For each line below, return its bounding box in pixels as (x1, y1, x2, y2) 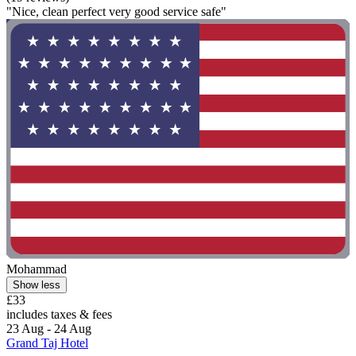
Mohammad (6, 261, 67, 276)
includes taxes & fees (6, 307, 112, 321)
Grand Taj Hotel (6, 335, 88, 350)
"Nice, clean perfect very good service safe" (6, 4, 226, 18)
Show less (13, 278, 60, 291)
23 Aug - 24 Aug (6, 321, 91, 335)
